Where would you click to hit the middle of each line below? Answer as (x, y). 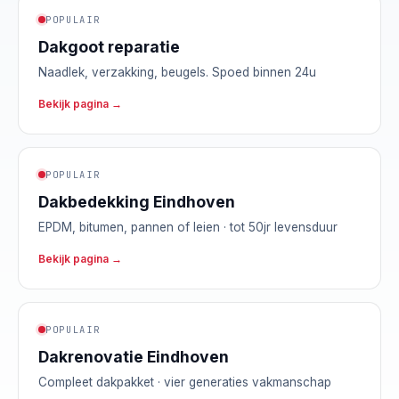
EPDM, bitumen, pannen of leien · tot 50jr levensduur (188, 227)
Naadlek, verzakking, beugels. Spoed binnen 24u (177, 72)
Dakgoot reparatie (109, 46)
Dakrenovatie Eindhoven (134, 356)
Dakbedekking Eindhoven (137, 201)
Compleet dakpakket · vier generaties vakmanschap (185, 382)
